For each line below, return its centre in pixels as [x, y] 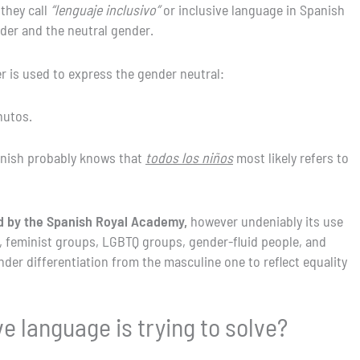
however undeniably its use [265, 221]
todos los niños [189, 158]
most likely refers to [291, 158]
